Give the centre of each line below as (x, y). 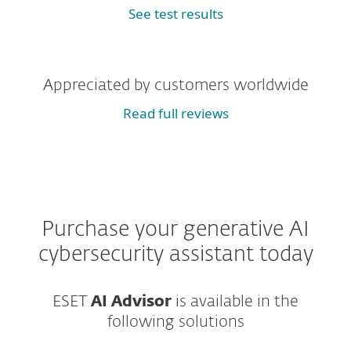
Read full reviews (175, 113)
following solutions (175, 322)
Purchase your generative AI (175, 230)
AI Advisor (131, 302)
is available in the (235, 302)
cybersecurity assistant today (175, 255)
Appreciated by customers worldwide (175, 85)
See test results (175, 14)
